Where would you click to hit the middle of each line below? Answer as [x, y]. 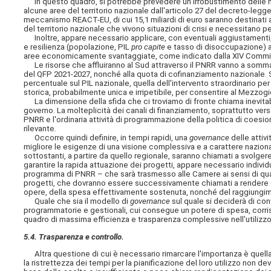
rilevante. [40, 129]
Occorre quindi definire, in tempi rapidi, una [107, 138]
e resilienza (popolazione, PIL [78, 47]
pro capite [149, 47]
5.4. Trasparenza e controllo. [74, 237]
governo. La [46, 111]
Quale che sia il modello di [77, 201]
